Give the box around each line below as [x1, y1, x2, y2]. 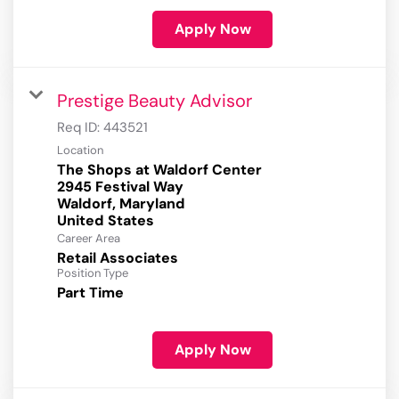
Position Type [57, 265, 128, 281]
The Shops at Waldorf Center [57, 160, 262, 180]
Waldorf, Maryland [57, 194, 185, 214]
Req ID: [57, 118, 103, 137]
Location [57, 142, 103, 159]
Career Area [57, 231, 120, 247]
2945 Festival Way [57, 177, 183, 197]
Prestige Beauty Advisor [57, 89, 252, 113]
